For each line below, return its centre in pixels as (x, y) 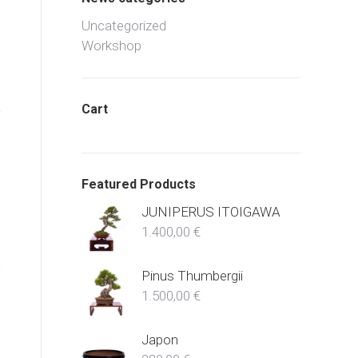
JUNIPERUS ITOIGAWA (211, 212)
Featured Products (139, 184)
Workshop (111, 46)
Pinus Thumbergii (192, 276)
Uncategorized (124, 26)
